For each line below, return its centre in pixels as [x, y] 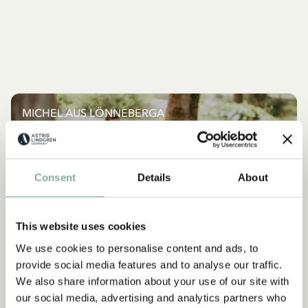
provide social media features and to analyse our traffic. [149, 264]
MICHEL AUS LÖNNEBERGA [93, 113]
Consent [55, 177]
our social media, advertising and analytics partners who [151, 297]
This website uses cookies [81, 226]
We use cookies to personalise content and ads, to [137, 248]
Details [154, 177]
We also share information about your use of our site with [153, 281]
